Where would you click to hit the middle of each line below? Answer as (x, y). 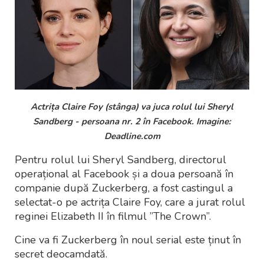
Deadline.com (132, 136)
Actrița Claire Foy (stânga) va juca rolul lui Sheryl (132, 107)
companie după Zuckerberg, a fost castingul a (124, 188)
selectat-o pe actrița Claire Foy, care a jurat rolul (130, 202)
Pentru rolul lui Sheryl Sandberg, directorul (121, 160)
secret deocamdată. (61, 254)
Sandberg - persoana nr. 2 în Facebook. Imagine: (132, 122)
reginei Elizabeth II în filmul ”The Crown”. (113, 217)
